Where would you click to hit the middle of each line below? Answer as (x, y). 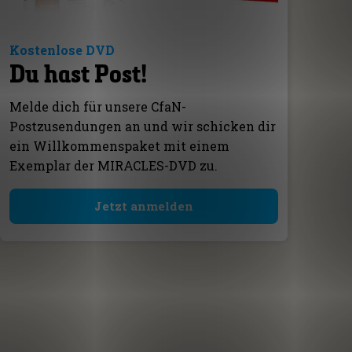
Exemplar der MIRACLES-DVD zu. (113, 166)
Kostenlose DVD (62, 50)
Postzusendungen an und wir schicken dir (142, 126)
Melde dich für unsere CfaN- (97, 107)
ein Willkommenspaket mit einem (119, 146)
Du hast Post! (78, 73)
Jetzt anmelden (144, 206)
